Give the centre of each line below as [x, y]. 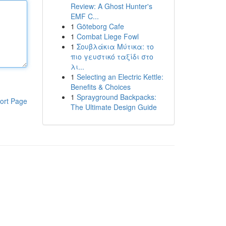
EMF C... [84, 16]
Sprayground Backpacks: [116, 97]
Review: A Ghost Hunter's [111, 6]
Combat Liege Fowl [107, 36]
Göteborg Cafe [100, 26]
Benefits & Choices [100, 87]
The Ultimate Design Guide [114, 107]
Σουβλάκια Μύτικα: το [115, 46]
